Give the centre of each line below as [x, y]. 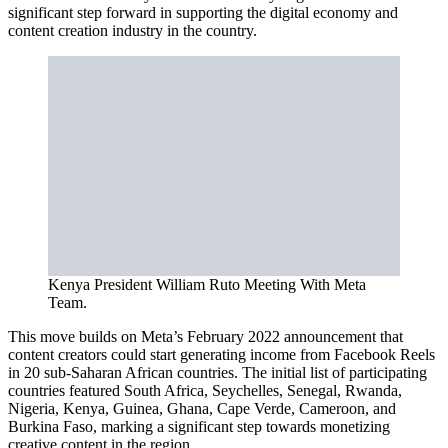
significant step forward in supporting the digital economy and [203, 12]
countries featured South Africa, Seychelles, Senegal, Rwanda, [205, 390]
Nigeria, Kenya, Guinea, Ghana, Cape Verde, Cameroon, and [202, 408]
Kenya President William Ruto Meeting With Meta [207, 284]
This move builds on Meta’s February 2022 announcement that [205, 336]
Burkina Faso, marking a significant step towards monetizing [199, 426]
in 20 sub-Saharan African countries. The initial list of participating [217, 372]
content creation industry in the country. [132, 30]
